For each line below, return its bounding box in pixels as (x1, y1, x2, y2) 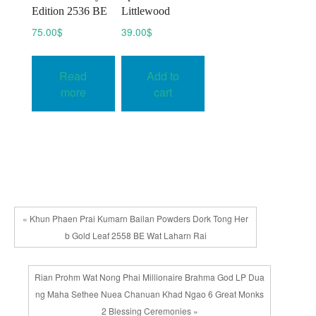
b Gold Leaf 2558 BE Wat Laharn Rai (64, 229, 207, 241)
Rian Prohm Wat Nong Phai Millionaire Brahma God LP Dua (35, 270, 265, 283)
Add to (147, 67, 180, 84)
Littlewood (121, 5, 171, 17)
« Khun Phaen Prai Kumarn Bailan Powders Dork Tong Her (23, 212, 249, 224)
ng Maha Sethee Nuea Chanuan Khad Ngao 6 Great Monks (35, 287, 265, 300)
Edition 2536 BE (32, 5, 107, 17)
